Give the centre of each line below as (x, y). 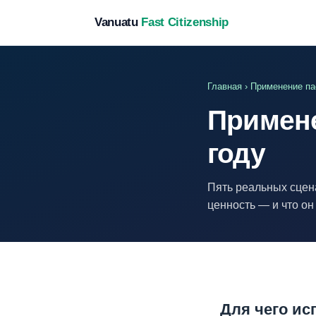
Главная (225, 86)
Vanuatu (118, 22)
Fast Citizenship (185, 22)
